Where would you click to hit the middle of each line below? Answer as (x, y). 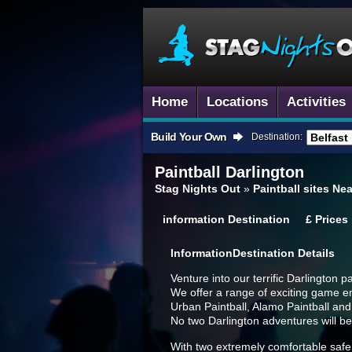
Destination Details (284, 253)
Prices (332, 219)
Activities (316, 102)
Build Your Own (189, 137)
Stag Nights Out (198, 189)
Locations (237, 102)
